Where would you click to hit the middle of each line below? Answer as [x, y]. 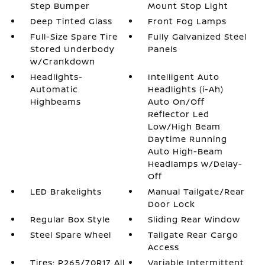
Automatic [54, 89]
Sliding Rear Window [194, 219]
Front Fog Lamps [188, 21]
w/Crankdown [62, 61]
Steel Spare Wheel [70, 235]
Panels [163, 49]
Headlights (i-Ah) [186, 89]
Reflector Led [179, 114]
